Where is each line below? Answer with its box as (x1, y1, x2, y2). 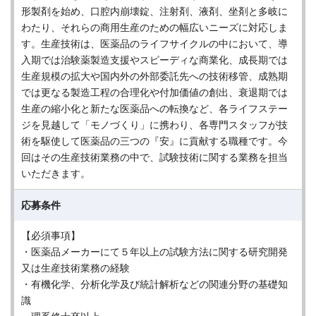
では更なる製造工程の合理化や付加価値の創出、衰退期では (21, 87, 288, 98)
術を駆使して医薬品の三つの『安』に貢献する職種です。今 (21, 135, 288, 147)
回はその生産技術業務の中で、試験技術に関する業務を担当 (21, 152, 288, 163)
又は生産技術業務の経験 (21, 262, 130, 274)
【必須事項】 (21, 230, 80, 241)
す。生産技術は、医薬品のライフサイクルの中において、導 (21, 38, 288, 49)
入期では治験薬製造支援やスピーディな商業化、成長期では (21, 54, 288, 66)
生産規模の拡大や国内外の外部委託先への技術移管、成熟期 (21, 71, 288, 82)
